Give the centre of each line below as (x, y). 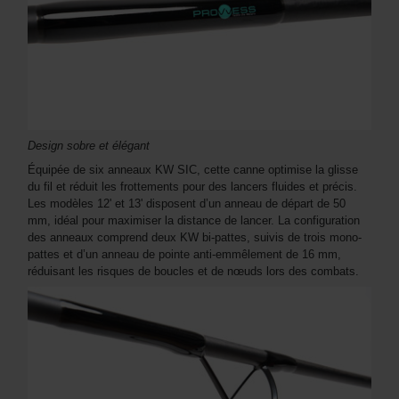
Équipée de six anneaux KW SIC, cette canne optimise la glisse (193, 170)
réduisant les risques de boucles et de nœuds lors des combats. (193, 272)
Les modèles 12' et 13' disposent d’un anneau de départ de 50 (187, 204)
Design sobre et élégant (89, 146)
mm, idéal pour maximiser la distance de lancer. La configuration (194, 221)
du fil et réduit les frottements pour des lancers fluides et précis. (192, 187)
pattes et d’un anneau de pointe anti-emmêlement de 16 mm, (184, 255)
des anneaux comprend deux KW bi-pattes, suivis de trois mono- (195, 238)
